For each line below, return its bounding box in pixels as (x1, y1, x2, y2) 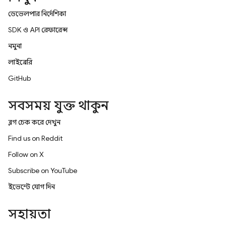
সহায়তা (8, 206, 51, 222)
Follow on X (8, 150, 44, 159)
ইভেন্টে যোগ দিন (8, 182, 55, 191)
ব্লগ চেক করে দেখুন (8, 118, 61, 127)
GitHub (8, 74, 31, 83)
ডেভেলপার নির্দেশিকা (8, 9, 66, 18)
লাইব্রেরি (8, 58, 32, 67)
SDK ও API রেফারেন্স (8, 25, 68, 34)
